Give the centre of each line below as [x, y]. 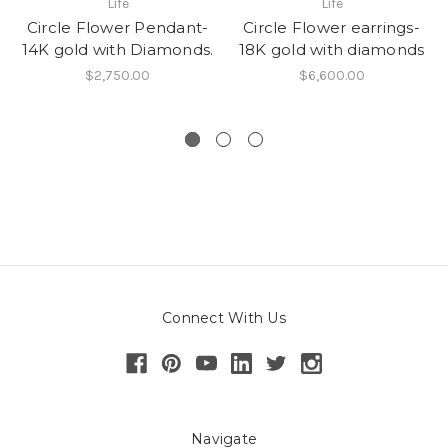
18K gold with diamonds [331, 50]
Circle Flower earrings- [331, 28]
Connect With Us [224, 318]
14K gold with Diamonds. [117, 50]
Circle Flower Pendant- [117, 28]
